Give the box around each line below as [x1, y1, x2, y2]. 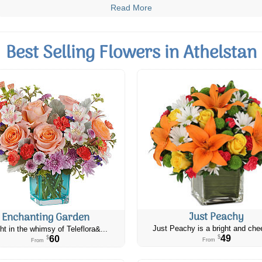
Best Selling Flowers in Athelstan [5, 39, 257, 68]
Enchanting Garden [1, 209, 89, 226]
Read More [110, 2, 152, 12]
